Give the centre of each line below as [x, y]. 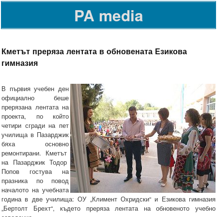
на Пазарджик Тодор [35, 162]
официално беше [35, 98]
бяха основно [35, 144]
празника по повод [35, 181]
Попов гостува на [35, 171]
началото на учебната [35, 190]
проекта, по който [35, 116]
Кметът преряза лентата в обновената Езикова [94, 51]
